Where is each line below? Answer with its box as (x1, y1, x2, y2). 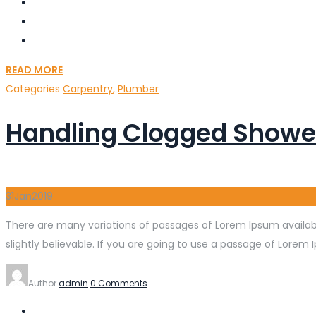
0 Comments (90, 277, 147, 290)
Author (28, 277, 59, 290)
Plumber (118, 82, 159, 97)
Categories (6, 82, 63, 97)
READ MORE (6, 63, 63, 78)
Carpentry (63, 82, 113, 97)
